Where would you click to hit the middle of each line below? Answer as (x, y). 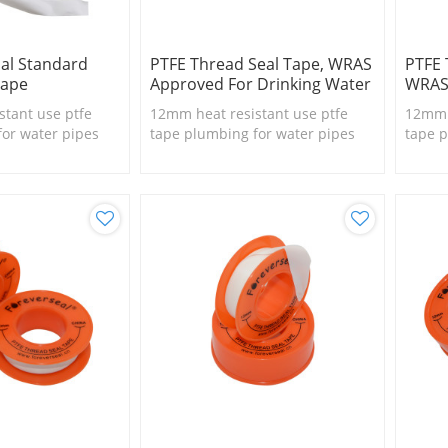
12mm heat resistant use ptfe (248, 113)
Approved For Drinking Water (260, 83)
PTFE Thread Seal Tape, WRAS (260, 63)
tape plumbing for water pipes (252, 133)
